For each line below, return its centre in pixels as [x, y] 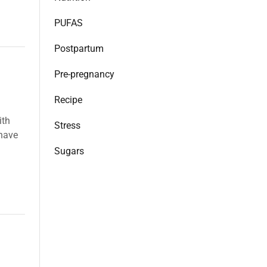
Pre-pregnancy [84, 74]
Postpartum [79, 49]
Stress [67, 125]
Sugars [69, 151]
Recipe [68, 100]
